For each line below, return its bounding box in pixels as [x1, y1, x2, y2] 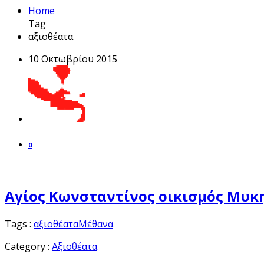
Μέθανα [78, 217, 113, 230]
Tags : [5, 217, 34, 230]
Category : [5, 239, 52, 253]
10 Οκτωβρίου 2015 [28, 52, 117, 65]
